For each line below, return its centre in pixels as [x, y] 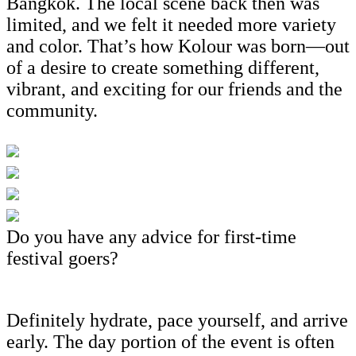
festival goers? [62, 258]
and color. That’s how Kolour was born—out [178, 46]
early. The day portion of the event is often [170, 341]
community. [52, 110]
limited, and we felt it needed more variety [171, 24]
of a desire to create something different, [163, 67]
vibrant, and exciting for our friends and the [174, 89]
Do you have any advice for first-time [151, 236]
